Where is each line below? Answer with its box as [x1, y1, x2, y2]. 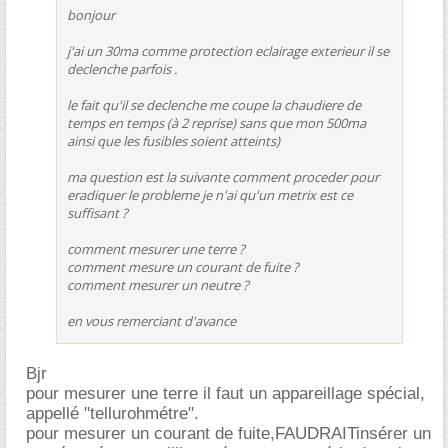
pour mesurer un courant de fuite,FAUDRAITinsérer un [26, 424, 431, 443]
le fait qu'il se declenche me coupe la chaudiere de [67, 96, 361, 114]
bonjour [67, 6, 115, 24]
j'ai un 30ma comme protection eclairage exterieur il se [67, 42, 389, 60]
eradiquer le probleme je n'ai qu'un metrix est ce [67, 186, 353, 204]
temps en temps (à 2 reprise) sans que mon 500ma [67, 114, 366, 132]
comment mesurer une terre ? [67, 240, 245, 258]
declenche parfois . [67, 60, 177, 78]
